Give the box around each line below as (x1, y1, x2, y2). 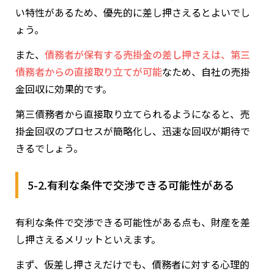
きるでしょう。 (15, 140, 83, 155)
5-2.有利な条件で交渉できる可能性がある (28, 176, 234, 193)
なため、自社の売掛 (162, 64, 250, 79)
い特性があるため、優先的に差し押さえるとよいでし (15, 4, 250, 20)
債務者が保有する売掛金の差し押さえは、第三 (45, 46, 250, 62)
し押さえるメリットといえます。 (15, 231, 161, 246)
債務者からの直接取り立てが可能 (15, 64, 162, 79)
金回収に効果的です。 (15, 81, 112, 96)
